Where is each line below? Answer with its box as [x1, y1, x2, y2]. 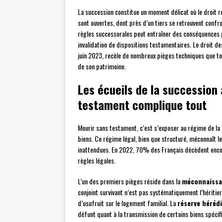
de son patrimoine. [78, 61, 126, 72]
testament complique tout [78, 96, 207, 114]
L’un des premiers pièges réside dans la [78, 176, 182, 187]
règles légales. [78, 155, 115, 166]
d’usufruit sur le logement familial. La [78, 198, 177, 209]
